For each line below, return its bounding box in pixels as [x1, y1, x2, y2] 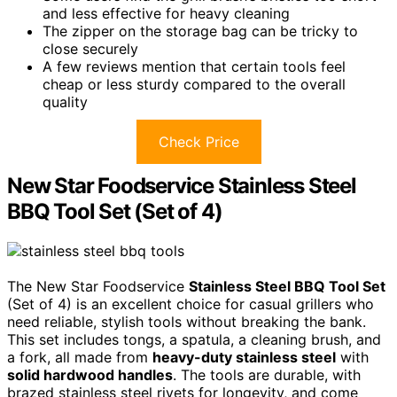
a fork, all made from [7, 347, 152, 366]
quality [43, 92, 88, 111]
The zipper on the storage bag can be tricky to [43, 21, 358, 40]
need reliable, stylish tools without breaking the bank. [7, 312, 366, 331]
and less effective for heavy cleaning [43, 4, 290, 22]
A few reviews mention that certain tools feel [43, 57, 346, 75]
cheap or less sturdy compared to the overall [43, 74, 346, 93]
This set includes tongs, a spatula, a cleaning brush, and [7, 330, 381, 348]
